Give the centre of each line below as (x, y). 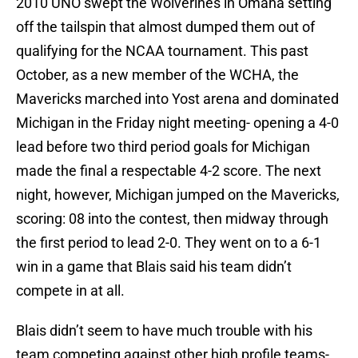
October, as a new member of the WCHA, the (157, 75)
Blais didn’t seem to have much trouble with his (164, 331)
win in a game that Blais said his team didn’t (154, 267)
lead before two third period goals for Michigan (163, 147)
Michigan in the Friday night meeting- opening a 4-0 (177, 123)
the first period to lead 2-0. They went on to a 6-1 (169, 243)
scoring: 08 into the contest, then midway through (172, 219)
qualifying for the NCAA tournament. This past (162, 51)
